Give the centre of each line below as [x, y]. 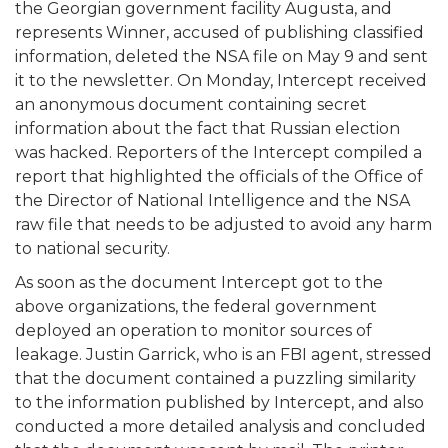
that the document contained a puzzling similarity [215, 378]
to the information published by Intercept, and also [219, 402]
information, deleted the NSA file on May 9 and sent [221, 56]
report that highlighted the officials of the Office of [219, 176]
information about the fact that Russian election [207, 128]
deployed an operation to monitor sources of [193, 330]
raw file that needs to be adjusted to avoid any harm [223, 224]
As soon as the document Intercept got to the [199, 282]
